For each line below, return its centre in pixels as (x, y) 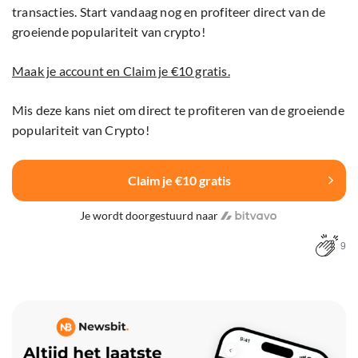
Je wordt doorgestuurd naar (149, 215)
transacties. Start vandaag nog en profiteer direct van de (169, 11)
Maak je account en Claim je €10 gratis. (121, 70)
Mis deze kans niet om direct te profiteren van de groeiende (178, 109)
